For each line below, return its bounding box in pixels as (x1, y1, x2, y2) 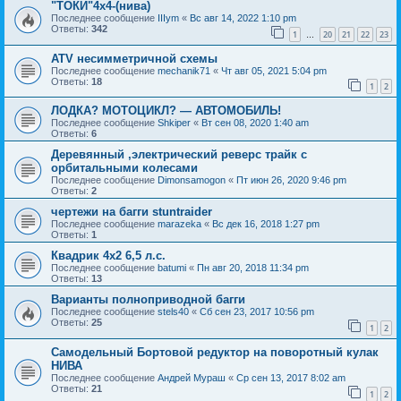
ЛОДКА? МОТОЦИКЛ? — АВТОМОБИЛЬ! (51, 104, 281, 118)
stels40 (158, 306, 189, 318)
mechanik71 (158, 64, 210, 76)
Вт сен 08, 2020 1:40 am (201, 117, 309, 129)
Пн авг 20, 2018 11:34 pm (197, 262, 309, 274)
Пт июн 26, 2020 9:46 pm (236, 175, 346, 186)
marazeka (158, 218, 201, 230)
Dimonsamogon (158, 175, 226, 186)
